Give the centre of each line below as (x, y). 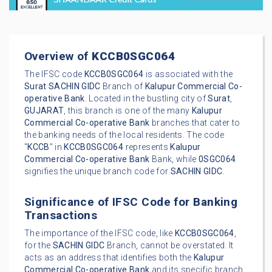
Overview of (58, 56)
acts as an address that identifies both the (109, 258)
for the (39, 246)
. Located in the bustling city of (146, 99)
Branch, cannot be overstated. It (169, 246)
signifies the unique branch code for (97, 172)
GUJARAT (44, 111)
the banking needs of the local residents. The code (124, 135)
